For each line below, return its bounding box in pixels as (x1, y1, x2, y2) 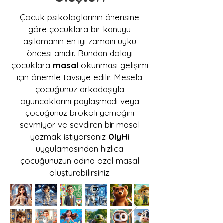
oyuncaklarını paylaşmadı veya (20, 96, 139, 106)
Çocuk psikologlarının (20, 12, 103, 22)
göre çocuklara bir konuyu (28, 24, 131, 34)
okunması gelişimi (78, 60, 148, 70)
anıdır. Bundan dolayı (51, 48, 133, 58)
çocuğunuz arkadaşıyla (35, 84, 124, 94)
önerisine (103, 12, 139, 22)
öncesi (26, 48, 52, 58)
